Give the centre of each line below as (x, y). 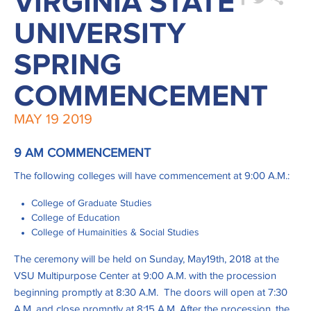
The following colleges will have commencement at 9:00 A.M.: (152, 176)
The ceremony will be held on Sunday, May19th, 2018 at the (146, 260)
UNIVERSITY (100, 35)
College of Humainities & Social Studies (115, 233)
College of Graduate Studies (92, 204)
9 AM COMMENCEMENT (82, 154)
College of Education (76, 218)
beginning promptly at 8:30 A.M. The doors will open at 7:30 (151, 293)
